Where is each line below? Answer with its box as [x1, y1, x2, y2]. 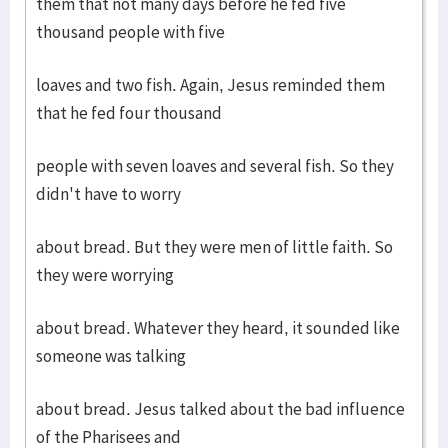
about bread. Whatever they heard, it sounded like [36, 317, 400, 339]
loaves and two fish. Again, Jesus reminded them [36, 74, 385, 96]
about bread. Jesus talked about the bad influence [36, 398, 405, 420]
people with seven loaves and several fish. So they [36, 155, 394, 177]
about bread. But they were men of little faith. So [36, 236, 393, 258]
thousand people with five [36, 21, 225, 43]
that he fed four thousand [36, 102, 222, 124]
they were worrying [36, 264, 174, 286]
